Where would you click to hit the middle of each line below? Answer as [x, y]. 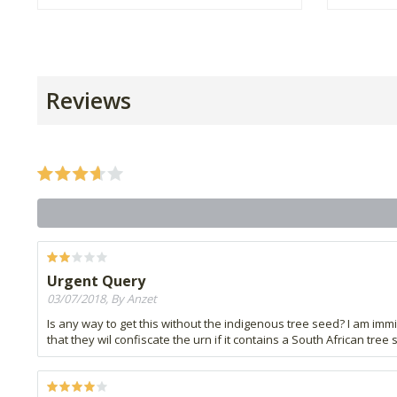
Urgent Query [96, 280]
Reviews [89, 100]
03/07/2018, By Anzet [102, 298]
